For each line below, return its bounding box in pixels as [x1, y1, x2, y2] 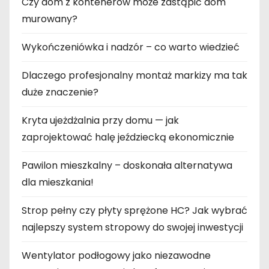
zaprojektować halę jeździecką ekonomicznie [22, 130, 234, 144]
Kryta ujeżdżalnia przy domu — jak [22, 113, 179, 127]
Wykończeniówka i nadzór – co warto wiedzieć [22, 40, 240, 54]
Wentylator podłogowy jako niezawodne [22, 248, 211, 262]
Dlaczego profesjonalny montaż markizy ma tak [22, 68, 247, 82]
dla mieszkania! [22, 175, 94, 189]
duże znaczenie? [22, 85, 98, 99]
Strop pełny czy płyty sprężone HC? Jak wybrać [22, 203, 247, 217]
